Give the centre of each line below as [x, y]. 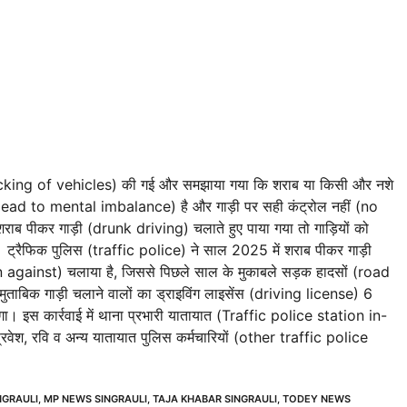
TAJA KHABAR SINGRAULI [215, 398]
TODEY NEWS [317, 398]
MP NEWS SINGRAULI [95, 398]
